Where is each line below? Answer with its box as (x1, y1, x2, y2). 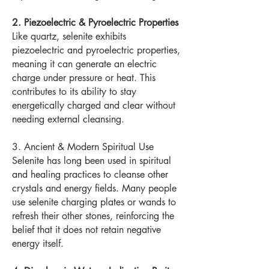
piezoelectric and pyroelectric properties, (12, 44, 180, 56)
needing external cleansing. (12, 113, 124, 125)
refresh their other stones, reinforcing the (12, 210, 174, 222)
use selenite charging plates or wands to (12, 196, 176, 208)
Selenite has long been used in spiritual (12, 154, 171, 167)
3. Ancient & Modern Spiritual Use (12, 141, 154, 153)
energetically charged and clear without (12, 99, 175, 112)
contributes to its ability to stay (12, 85, 136, 98)
